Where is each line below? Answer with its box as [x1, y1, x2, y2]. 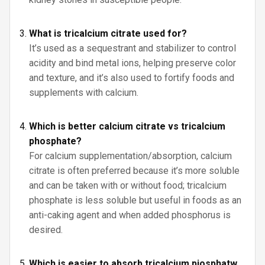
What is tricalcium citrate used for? [29, 28, 187, 39]
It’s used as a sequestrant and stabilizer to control [29, 43, 236, 54]
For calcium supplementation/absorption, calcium [29, 150, 232, 161]
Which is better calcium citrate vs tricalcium [29, 121, 225, 132]
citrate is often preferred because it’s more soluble [29, 165, 240, 176]
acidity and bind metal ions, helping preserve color [29, 57, 236, 69]
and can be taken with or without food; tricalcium [29, 180, 227, 191]
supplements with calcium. [29, 87, 138, 98]
